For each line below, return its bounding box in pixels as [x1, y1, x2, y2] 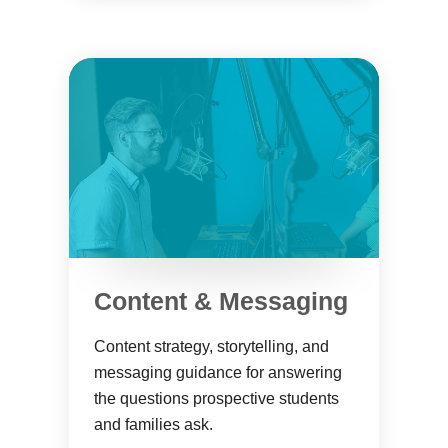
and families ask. [94, 416, 213, 433]
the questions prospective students [94, 390, 339, 407]
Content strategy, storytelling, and [94, 338, 329, 355]
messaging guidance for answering [94, 364, 342, 381]
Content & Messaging [94, 287, 348, 315]
